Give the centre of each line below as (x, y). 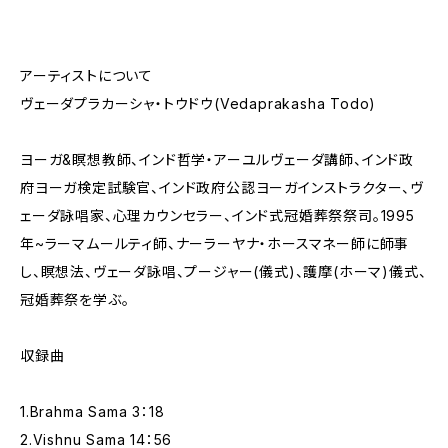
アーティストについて (86, 75)
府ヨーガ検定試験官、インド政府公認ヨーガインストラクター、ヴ (222, 187)
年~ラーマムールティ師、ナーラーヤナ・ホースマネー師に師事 (215, 243)
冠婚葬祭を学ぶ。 (75, 299)
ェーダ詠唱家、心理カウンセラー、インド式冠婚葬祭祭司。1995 (217, 215)
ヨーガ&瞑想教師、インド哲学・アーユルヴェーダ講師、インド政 (217, 159)
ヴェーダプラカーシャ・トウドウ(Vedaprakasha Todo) (198, 103)
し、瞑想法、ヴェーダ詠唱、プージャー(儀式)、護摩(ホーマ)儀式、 (223, 271)
